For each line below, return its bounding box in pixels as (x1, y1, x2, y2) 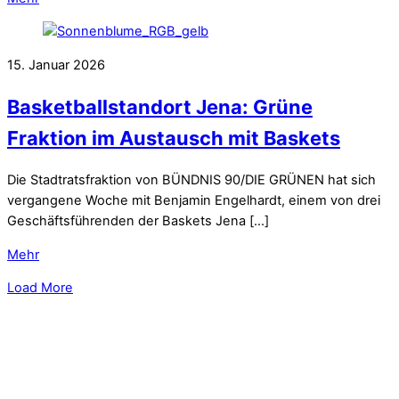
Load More (7, 280, 73, 297)
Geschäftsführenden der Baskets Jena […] (7, 213, 269, 230)
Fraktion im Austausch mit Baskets (7, 126, 340, 150)
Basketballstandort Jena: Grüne (7, 94, 313, 118)
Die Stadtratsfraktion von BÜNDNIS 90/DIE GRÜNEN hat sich (7, 172, 376, 189)
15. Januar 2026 (7, 56, 105, 73)
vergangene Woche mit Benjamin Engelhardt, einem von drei (7, 192, 380, 209)
